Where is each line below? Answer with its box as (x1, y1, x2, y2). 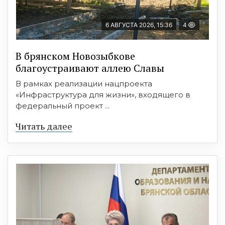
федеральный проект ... (16, 101, 109, 111)
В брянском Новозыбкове (16, 49, 135, 63)
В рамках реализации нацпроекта (16, 79, 152, 89)
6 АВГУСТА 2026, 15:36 (105, 21, 172, 29)
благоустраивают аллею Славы (16, 61, 164, 75)
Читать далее (16, 120, 72, 133)
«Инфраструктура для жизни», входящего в (16, 90, 190, 100)
